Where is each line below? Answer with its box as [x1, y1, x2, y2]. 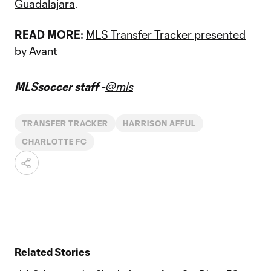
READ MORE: [15, 28, 83, 41]
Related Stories [15, 246, 90, 258]
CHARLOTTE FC [22, 137, 87, 146]
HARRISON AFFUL [123, 119, 196, 128]
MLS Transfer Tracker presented [86, 28, 246, 41]
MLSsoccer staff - [15, 80, 105, 93]
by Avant [15, 44, 57, 57]
